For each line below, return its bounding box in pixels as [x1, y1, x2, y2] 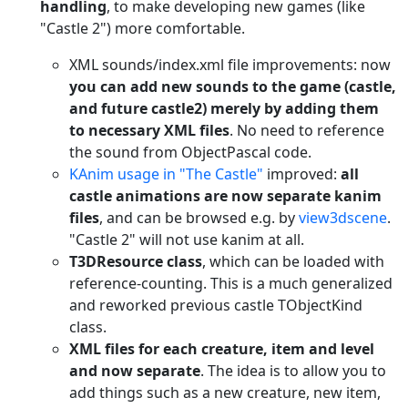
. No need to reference [229, 119, 384, 140]
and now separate [69, 360, 200, 381]
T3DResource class [69, 250, 202, 271]
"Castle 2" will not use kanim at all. [69, 229, 304, 250]
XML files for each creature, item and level [69, 338, 374, 359]
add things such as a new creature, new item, [69, 382, 381, 403]
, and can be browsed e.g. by [99, 207, 299, 228]
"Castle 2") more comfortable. [40, 17, 245, 38]
